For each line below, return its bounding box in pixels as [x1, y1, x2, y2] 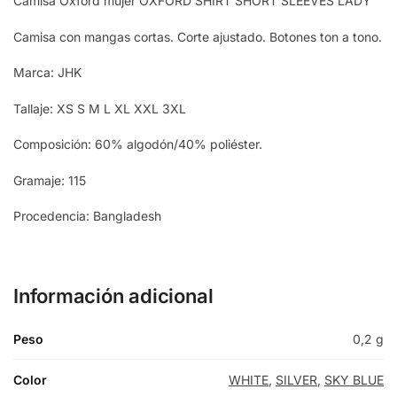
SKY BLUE [324, 372, 384, 388]
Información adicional [13, 284, 214, 308]
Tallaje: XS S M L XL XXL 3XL [13, 100, 186, 116]
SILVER [276, 372, 317, 388]
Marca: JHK [13, 65, 82, 81]
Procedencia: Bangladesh [13, 208, 161, 224]
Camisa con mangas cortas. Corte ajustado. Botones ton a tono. [13, 28, 382, 44]
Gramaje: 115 [13, 172, 86, 188]
